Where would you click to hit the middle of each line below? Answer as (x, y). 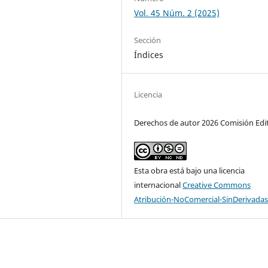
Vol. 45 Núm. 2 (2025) (177, 13)
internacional (159, 185)
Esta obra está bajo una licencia (190, 170)
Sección (148, 40)
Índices (149, 54)
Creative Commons (217, 185)
